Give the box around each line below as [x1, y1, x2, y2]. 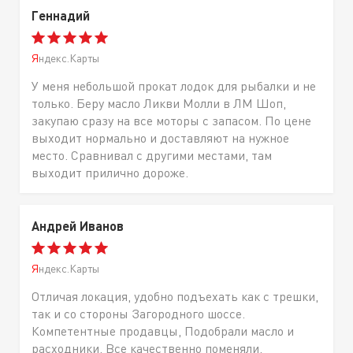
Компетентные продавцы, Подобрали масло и [32, 322, 294, 339]
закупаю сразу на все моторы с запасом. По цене [32, 112, 311, 128]
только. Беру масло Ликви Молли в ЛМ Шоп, [32, 95, 286, 111]
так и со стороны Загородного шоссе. [32, 305, 245, 321]
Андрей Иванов [32, 217, 124, 233]
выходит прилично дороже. [32, 164, 188, 180]
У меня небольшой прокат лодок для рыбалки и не [32, 77, 316, 94]
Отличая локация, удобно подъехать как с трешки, [32, 288, 318, 304]
